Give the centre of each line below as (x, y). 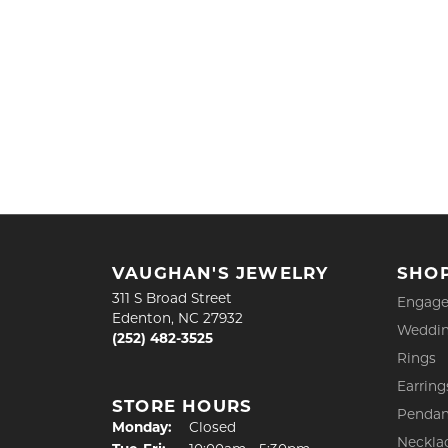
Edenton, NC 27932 (177, 318)
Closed (212, 427)
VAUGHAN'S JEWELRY (220, 273)
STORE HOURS (182, 406)
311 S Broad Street (172, 298)
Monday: (142, 427)
